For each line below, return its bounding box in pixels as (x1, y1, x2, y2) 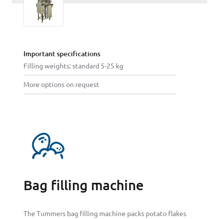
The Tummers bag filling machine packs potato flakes (23, 210, 186, 218)
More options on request (23, 81, 99, 89)
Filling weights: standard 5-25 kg (23, 62, 123, 70)
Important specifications (23, 50, 100, 58)
